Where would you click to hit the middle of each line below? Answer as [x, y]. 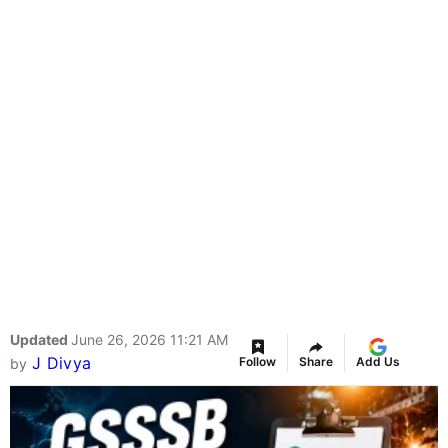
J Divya [61, 363]
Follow [257, 362]
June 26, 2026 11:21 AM [149, 340]
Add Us [378, 362]
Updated [40, 340]
